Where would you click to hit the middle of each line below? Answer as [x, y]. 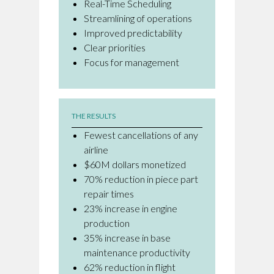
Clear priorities [115, 47]
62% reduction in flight [130, 267]
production [107, 223]
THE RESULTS [94, 116]
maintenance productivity [137, 252]
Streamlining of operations [138, 18]
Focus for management [131, 62]
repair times [109, 194]
